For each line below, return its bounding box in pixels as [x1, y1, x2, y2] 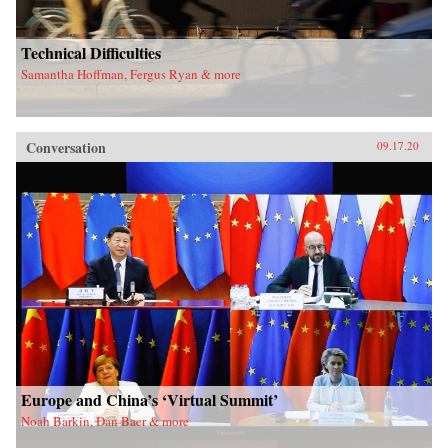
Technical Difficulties [21, 41, 161, 65]
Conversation [26, 137, 106, 159]
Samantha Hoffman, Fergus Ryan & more [21, 65, 241, 84]
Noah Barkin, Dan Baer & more [21, 411, 189, 430]
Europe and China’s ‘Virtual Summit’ [21, 387, 278, 411]
